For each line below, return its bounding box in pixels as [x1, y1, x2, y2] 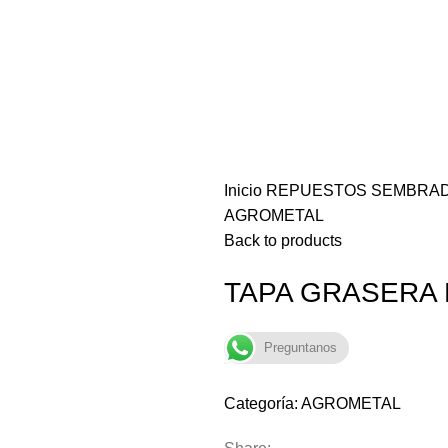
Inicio [224, 182, 266, 199]
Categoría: [224, 395, 298, 412]
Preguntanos [264, 340, 337, 355]
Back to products [224, 232, 342, 249]
